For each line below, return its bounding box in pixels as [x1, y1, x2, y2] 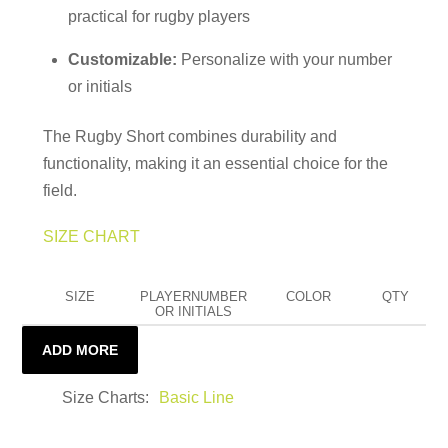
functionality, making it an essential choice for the [42, 154, 388, 172]
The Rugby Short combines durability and [42, 127, 337, 145]
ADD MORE [42, 342, 119, 359]
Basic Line [159, 389, 235, 407]
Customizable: [68, 51, 178, 69]
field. [42, 181, 77, 199]
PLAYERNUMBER [140, 289, 248, 305]
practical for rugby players [68, 8, 251, 26]
